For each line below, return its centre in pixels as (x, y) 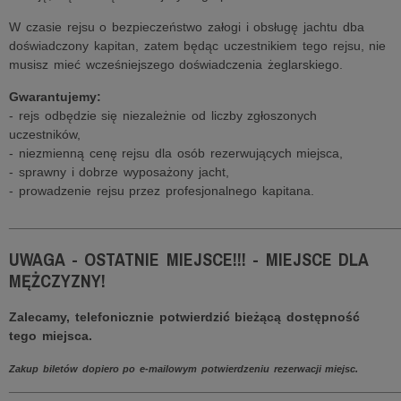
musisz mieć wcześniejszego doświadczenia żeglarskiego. (176, 64)
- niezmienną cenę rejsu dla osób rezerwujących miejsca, (176, 153)
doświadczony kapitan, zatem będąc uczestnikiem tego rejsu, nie (198, 46)
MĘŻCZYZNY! (57, 281)
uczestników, (45, 134)
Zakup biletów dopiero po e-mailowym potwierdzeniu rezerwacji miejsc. (184, 369)
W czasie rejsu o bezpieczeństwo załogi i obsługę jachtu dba (187, 27)
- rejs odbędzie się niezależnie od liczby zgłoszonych (163, 115)
